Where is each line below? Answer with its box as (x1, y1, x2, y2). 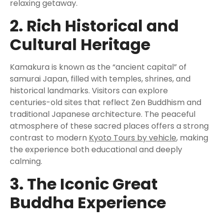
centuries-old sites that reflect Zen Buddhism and (10, 97, 201, 108)
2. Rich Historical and (10, 15, 179, 37)
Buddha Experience (10, 192, 166, 214)
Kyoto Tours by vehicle (89, 132, 176, 143)
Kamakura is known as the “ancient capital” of (10, 61, 187, 73)
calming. (10, 156, 42, 167)
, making (176, 132, 208, 143)
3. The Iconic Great (10, 173, 158, 195)
